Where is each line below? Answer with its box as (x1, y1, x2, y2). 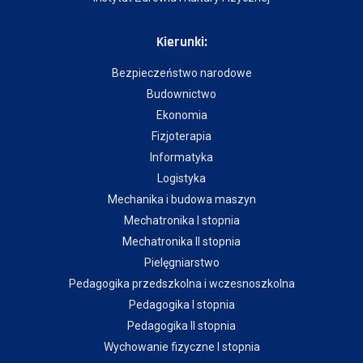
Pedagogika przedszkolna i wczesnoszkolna (68, 277, 295, 290)
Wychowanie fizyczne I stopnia (103, 340, 260, 353)
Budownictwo (147, 88, 216, 100)
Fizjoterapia (152, 130, 211, 143)
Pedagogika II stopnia (127, 319, 236, 332)
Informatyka (150, 151, 213, 164)
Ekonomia (156, 109, 207, 122)
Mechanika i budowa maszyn (107, 193, 256, 206)
